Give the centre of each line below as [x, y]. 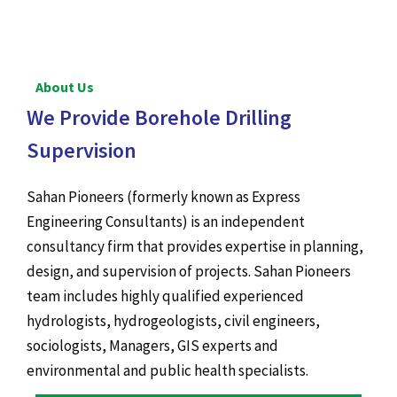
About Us [65, 87]
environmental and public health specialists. [169, 370]
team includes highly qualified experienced [165, 296]
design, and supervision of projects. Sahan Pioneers [189, 271]
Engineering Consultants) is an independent [166, 222]
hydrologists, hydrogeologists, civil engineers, [173, 321]
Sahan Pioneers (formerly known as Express [163, 197]
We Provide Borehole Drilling [159, 117]
